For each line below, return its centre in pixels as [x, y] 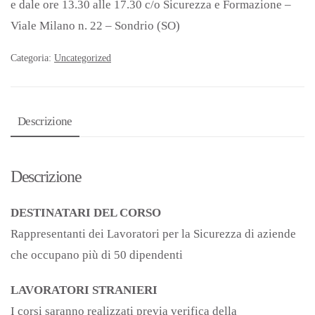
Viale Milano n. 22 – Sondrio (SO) [95, 26]
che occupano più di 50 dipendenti [97, 255]
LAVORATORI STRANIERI [84, 290]
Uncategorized [83, 58]
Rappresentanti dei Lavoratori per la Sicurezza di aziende [153, 234]
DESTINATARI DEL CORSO [86, 213]
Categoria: [32, 58]
